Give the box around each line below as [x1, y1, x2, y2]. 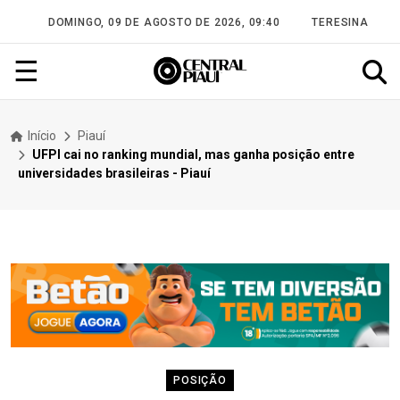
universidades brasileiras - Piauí [18, 165, 211, 180]
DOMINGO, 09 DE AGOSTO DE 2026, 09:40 [47, 16, 280, 29]
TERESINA [308, 16, 369, 29]
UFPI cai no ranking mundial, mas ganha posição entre [32, 146, 354, 162]
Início [25, 128, 56, 143]
